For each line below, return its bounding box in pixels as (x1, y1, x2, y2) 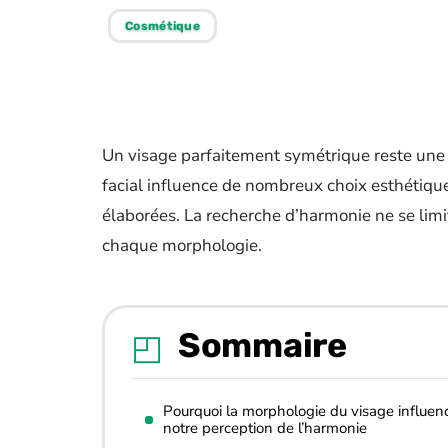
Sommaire (178, 325, 347, 366)
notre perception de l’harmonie (163, 418, 367, 438)
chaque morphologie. (102, 234, 262, 257)
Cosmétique (125, 19, 200, 33)
